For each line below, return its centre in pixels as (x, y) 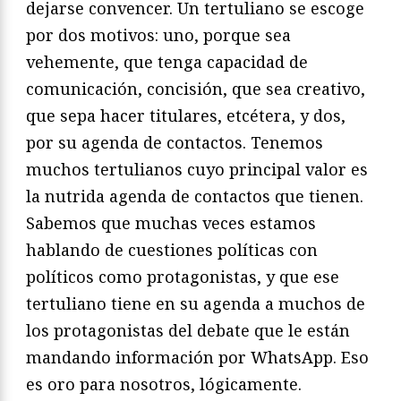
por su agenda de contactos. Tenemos (175, 143)
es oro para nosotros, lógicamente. (164, 384)
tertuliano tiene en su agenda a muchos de (196, 304)
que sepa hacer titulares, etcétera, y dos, (186, 116)
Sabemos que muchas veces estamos (171, 223)
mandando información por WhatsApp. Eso (197, 358)
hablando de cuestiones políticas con (172, 250)
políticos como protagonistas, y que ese (183, 277)
